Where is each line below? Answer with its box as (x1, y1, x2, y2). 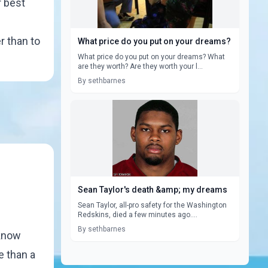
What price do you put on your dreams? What (78, 53, 225, 61)
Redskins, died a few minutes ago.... (78, 211, 197, 219)
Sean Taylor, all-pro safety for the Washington (78, 201, 227, 209)
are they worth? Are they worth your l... (78, 62, 203, 71)
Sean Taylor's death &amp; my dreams (78, 185, 227, 194)
